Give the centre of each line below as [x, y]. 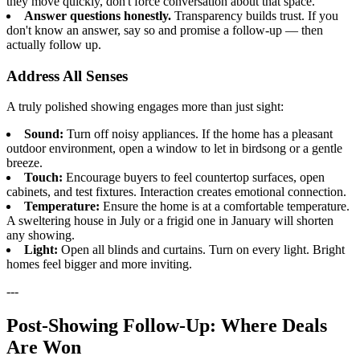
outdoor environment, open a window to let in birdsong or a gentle [174, 149]
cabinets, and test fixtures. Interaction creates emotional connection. [176, 192]
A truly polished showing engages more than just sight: [145, 107]
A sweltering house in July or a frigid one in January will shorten [170, 221]
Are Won [44, 348]
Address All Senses [67, 76]
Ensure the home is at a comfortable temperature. [225, 207]
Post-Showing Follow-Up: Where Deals [167, 326]
